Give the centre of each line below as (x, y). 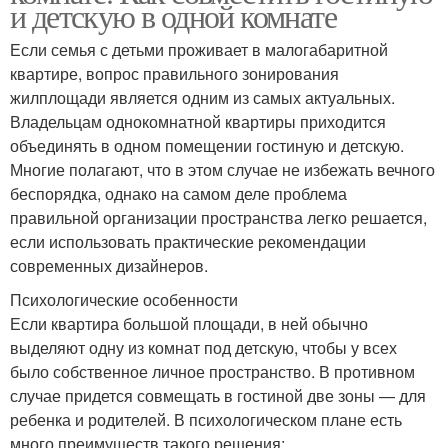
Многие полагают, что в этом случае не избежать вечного (222, 170)
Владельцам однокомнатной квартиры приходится (198, 122)
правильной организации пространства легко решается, (218, 218)
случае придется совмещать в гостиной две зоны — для (218, 396)
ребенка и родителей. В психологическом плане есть (206, 420)
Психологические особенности (124, 300)
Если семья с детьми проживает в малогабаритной (199, 50)
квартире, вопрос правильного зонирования (174, 74)
